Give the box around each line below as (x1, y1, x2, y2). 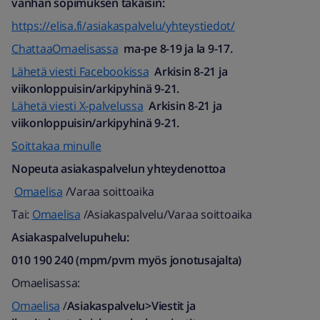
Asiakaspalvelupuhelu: (11, 229, 129, 245)
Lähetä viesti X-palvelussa (11, 98, 144, 114)
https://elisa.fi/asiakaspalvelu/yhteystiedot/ (11, 18, 235, 34)
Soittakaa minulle (11, 138, 101, 154)
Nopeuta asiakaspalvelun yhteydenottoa (11, 161, 226, 176)
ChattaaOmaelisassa (11, 41, 119, 56)
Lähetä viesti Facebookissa (11, 64, 149, 79)
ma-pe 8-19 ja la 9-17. (124, 41, 233, 56)
